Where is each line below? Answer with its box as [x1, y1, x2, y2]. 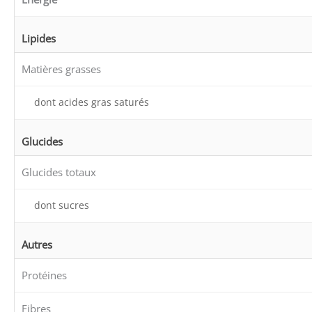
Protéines [22, 267, 67, 282]
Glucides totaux [22, 164, 96, 179]
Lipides [22, 31, 56, 45]
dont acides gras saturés [34, 95, 149, 109]
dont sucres [34, 198, 89, 212]
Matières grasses [22, 61, 101, 76]
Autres [22, 237, 52, 251]
